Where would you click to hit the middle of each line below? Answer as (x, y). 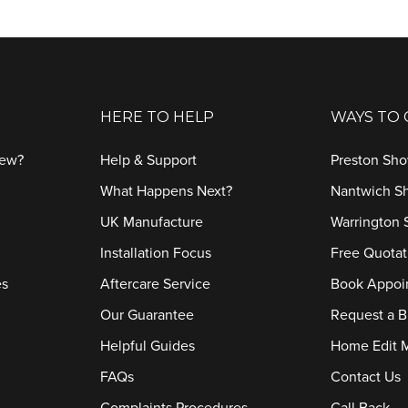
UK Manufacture (151, 222)
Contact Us (366, 377)
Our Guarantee (147, 315)
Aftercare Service (155, 284)
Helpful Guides (147, 346)
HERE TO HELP (157, 117)
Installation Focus (155, 253)
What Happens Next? (166, 191)
